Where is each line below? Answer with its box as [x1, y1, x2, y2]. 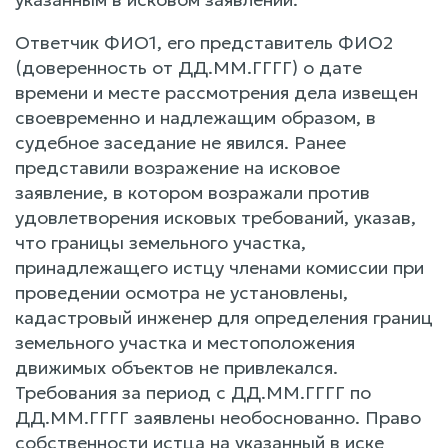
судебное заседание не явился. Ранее [15, 130, 346, 154]
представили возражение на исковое [15, 155, 340, 179]
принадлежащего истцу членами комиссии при [15, 255, 424, 279]
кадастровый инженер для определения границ [15, 305, 433, 329]
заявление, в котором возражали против [15, 180, 370, 204]
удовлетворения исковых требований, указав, [15, 205, 416, 229]
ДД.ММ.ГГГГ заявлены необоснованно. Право [15, 405, 421, 429]
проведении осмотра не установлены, [15, 280, 348, 304]
